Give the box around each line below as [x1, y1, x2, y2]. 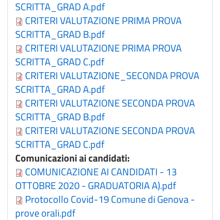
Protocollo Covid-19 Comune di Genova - [25, 192, 195, 207]
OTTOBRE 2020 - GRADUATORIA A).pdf [15, 178, 176, 193]
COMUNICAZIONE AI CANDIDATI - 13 [25, 164, 177, 179]
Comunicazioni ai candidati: [15, 150, 132, 165]
